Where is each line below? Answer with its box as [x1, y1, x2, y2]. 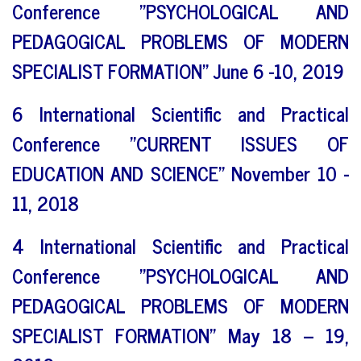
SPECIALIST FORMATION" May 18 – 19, [12, 318, 349, 351]
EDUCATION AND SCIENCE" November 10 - [12, 156, 349, 189]
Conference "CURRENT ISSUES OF [12, 127, 349, 159]
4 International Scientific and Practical [12, 229, 349, 261]
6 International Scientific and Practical [12, 97, 349, 129]
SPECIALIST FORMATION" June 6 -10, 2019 [12, 54, 344, 86]
